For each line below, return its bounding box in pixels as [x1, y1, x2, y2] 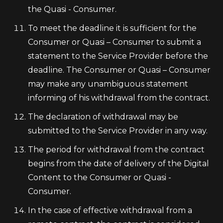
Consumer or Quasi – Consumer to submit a [28, 37, 201, 47]
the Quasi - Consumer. [28, 4, 116, 14]
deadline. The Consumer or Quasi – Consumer [28, 65, 211, 75]
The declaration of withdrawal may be [28, 112, 178, 121]
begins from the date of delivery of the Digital [28, 159, 209, 168]
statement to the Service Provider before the [28, 51, 208, 61]
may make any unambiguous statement [28, 79, 188, 89]
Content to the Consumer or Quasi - [28, 173, 171, 182]
